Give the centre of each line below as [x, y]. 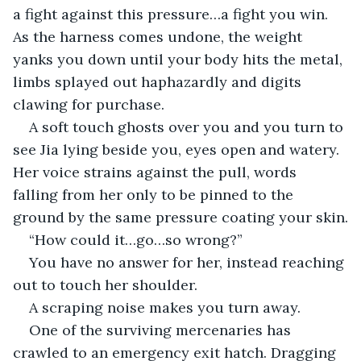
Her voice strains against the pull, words [157, 172]
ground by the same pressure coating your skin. [180, 217]
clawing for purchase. [89, 104]
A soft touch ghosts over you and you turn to [188, 127]
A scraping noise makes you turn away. [165, 307]
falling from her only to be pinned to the [155, 194]
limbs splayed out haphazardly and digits [159, 81]
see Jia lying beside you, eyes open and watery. [178, 149]
